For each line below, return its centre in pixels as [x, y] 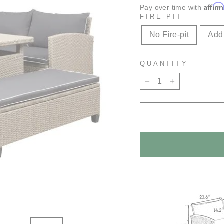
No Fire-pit [169, 35]
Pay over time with [172, 7]
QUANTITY [164, 64]
